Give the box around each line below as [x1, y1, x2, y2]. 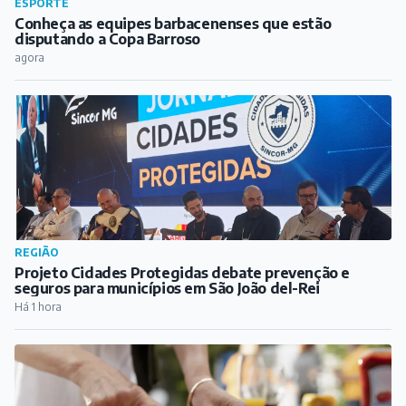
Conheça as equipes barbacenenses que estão [14, 14, 332, 34]
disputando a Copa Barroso [14, 30, 200, 49]
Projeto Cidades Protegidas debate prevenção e [14, 264, 350, 283]
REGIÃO [14, 246, 59, 260]
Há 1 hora [14, 300, 62, 314]
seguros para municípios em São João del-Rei [14, 279, 320, 298]
